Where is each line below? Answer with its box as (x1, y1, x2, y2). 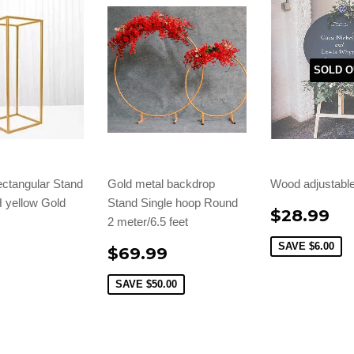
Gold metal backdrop (107, 177, 215, 191)
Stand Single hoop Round (107, 196, 238, 210)
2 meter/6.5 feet (107, 215, 188, 229)
